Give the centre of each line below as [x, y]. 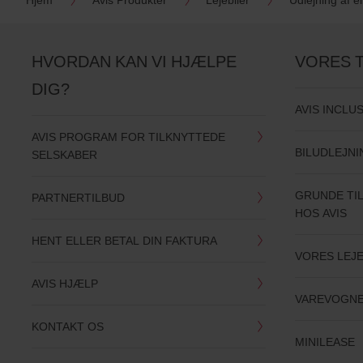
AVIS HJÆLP [64, 284]
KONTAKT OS [67, 327]
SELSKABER [64, 155]
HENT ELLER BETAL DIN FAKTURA [124, 241]
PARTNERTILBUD [78, 198]
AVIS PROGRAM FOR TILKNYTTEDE [128, 137]
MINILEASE [325, 342]
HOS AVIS [321, 213]
